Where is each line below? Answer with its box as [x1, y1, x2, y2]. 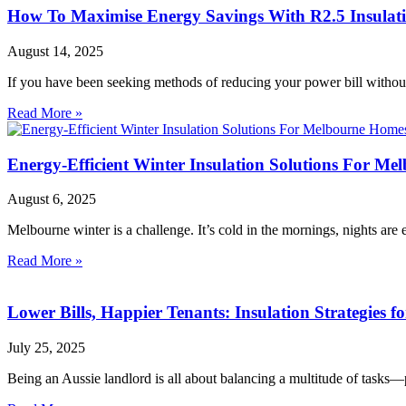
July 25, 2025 [7, 339, 85, 355]
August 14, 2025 [7, 43, 103, 59]
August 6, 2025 [7, 191, 96, 208]
